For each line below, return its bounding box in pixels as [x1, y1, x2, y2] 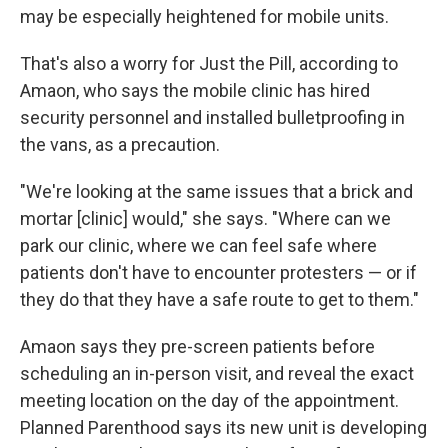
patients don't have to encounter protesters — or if [20, 262, 417, 283]
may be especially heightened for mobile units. [20, 6, 389, 27]
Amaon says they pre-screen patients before [20, 336, 375, 357]
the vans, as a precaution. [20, 134, 220, 155]
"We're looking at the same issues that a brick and [20, 181, 413, 202]
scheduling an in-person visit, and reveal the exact [20, 363, 414, 384]
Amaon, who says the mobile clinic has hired [20, 80, 370, 101]
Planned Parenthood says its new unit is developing [20, 417, 427, 438]
